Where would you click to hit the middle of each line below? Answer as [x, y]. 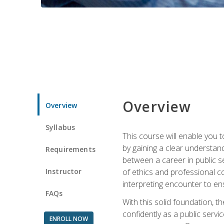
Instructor [64, 171]
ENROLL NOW [68, 218]
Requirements [70, 149]
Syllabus [60, 127]
